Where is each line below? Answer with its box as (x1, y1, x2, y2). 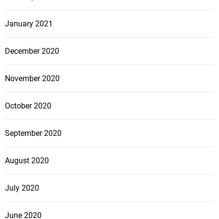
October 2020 (5, 101, 51, 111)
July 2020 (5, 183, 39, 193)
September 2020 (5, 129, 62, 138)
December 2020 (5, 46, 59, 56)
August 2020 (5, 156, 49, 166)
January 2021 (5, 19, 53, 29)
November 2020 (5, 74, 60, 84)
